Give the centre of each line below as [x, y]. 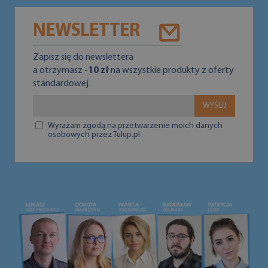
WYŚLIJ [215, 106]
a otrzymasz [59, 71]
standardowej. [62, 84]
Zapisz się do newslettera [83, 57]
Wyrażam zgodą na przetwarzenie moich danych [135, 126]
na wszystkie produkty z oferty [171, 71]
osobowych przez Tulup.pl [94, 135]
